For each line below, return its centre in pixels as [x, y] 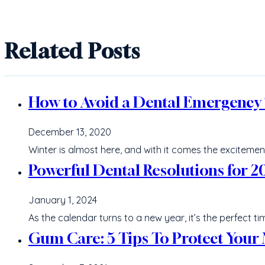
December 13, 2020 [70, 132]
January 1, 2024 [63, 200]
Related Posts [73, 51]
